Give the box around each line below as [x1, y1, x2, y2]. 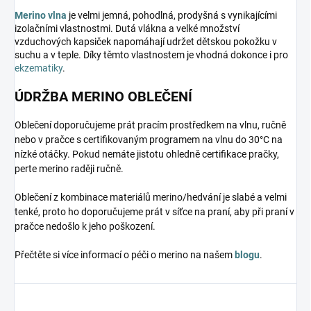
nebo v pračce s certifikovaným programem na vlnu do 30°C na [15, 133, 283, 145]
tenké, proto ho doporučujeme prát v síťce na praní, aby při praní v [15, 205, 294, 217]
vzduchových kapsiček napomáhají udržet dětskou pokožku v [15, 35, 277, 47]
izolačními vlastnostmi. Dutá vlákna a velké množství [15, 22, 239, 34]
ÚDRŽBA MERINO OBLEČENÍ [15, 87, 192, 105]
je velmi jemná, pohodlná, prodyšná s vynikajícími [67, 9, 277, 21]
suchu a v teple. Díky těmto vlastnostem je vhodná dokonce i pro [15, 49, 288, 60]
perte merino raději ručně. [15, 162, 124, 174]
